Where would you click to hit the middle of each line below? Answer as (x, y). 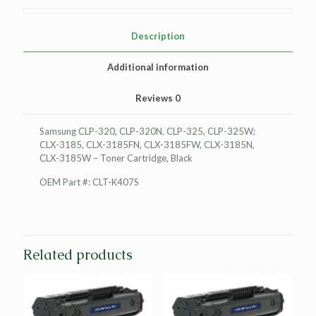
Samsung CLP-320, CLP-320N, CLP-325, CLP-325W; (148, 131)
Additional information (158, 67)
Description (158, 36)
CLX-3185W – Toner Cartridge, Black (116, 158)
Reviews (155, 98)
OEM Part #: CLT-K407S (90, 182)
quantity (40, 31)
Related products (78, 254)
